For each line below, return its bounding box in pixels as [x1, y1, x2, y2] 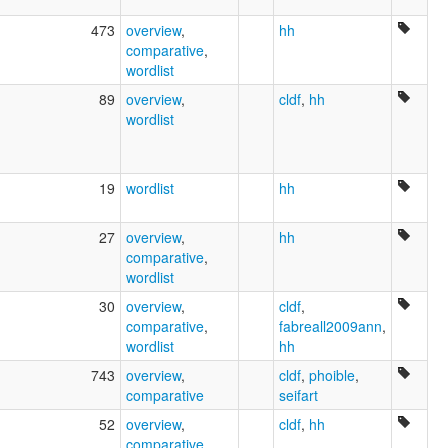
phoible [309, 364, 355, 385]
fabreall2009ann [279, 315, 382, 336]
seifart [279, 384, 318, 405]
